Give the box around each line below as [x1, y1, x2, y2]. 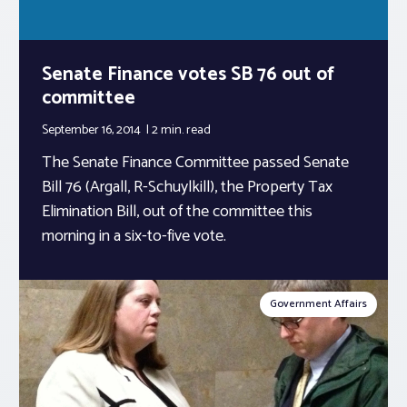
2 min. [152, 119, 186, 141]
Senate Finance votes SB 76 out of [42, 58, 334, 90]
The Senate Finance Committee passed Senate [42, 148, 349, 176]
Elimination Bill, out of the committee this [42, 197, 313, 225]
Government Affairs [270, 294, 367, 313]
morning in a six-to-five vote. [42, 222, 226, 250]
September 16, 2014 [42, 119, 144, 141]
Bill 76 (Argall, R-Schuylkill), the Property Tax [42, 173, 333, 201]
